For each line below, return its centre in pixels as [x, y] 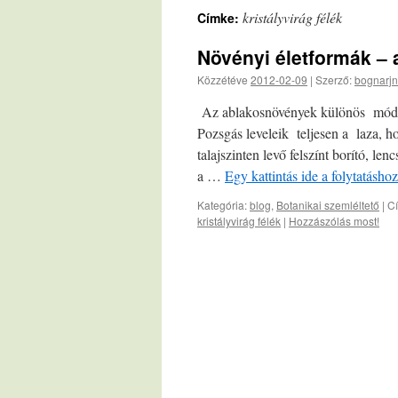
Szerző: [334, 80]
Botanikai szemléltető [328, 205]
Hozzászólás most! [334, 221]
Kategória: [222, 205]
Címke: [220, 18]
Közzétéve [224, 80]
